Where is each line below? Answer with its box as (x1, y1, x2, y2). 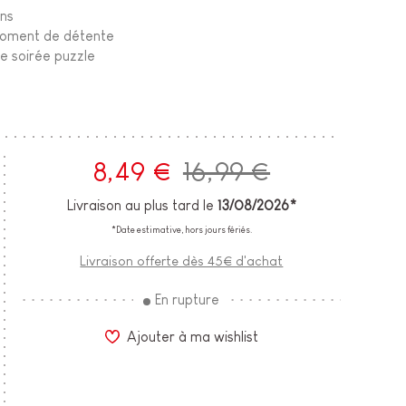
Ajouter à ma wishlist (126, 328, 258, 344)
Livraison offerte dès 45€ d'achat (80, 253, 284, 269)
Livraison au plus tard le (66, 198, 217, 214)
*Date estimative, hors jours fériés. (111, 225, 252, 236)
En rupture (155, 292, 220, 308)
